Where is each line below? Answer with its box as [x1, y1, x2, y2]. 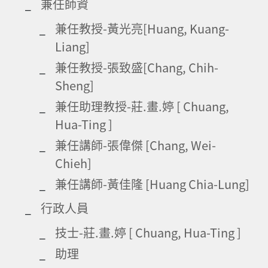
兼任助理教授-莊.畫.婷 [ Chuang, [55, 97, 229, 115]
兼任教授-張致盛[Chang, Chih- [55, 58, 218, 76]
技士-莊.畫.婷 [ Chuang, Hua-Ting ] [55, 223, 241, 241]
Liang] [55, 37, 90, 55]
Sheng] [55, 76, 94, 94]
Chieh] [55, 154, 92, 172]
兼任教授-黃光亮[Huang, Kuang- [55, 19, 229, 37]
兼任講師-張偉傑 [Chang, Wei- [55, 136, 216, 154]
